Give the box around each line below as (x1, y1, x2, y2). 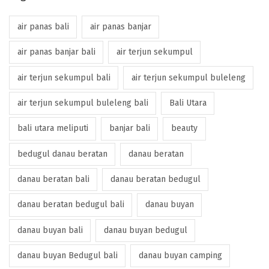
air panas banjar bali (17, 47, 95, 58)
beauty (171, 123, 198, 134)
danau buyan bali (17, 225, 83, 235)
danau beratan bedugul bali (17, 199, 124, 210)
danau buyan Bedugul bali (17, 250, 118, 261)
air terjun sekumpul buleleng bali (17, 97, 148, 108)
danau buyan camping (138, 250, 222, 261)
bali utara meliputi (17, 123, 88, 134)
